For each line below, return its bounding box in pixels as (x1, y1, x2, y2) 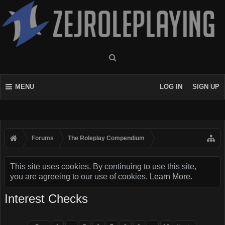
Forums (32, 135, 54, 142)
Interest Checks (5, 192, 88, 205)
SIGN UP (192, 83, 219, 90)
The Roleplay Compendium (68, 135, 145, 142)
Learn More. (150, 172, 192, 181)
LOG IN (160, 83, 182, 90)
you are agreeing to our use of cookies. (10, 172, 150, 181)
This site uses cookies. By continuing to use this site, (10, 162, 196, 171)
